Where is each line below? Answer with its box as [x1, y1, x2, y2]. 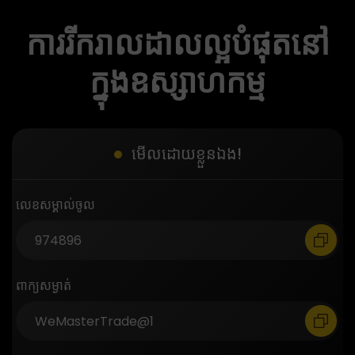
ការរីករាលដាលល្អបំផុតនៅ [25, 21, 330, 67]
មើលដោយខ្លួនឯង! [131, 143, 242, 166]
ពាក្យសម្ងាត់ [16, 277, 71, 296]
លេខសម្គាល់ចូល [16, 196, 95, 215]
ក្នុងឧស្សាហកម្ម [90, 59, 265, 105]
